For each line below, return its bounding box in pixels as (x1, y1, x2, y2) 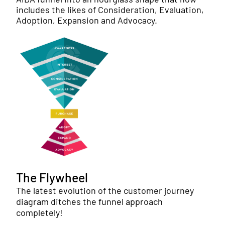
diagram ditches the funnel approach (16, 196, 163, 207)
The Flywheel (16, 170, 88, 185)
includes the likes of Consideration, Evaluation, (16, 4, 204, 16)
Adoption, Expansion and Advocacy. (16, 15, 157, 26)
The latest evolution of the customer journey (16, 185, 194, 196)
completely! (16, 207, 63, 218)
